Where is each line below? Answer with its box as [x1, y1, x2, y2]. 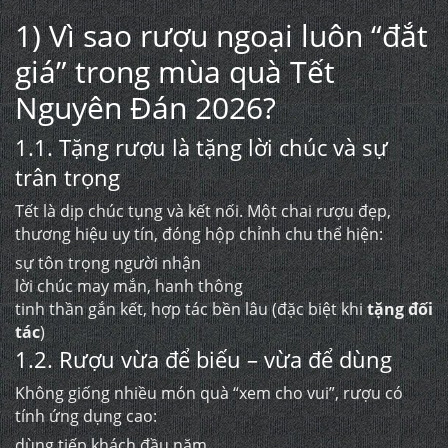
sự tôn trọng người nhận [15, 252, 201, 274]
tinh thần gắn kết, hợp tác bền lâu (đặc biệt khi [15, 298, 367, 320]
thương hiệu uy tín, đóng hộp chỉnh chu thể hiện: [15, 223, 383, 245]
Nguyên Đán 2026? [15, 87, 276, 128]
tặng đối [367, 298, 433, 320]
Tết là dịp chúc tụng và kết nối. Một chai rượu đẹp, [15, 200, 391, 222]
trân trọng [15, 162, 120, 192]
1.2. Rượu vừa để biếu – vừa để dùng [15, 344, 392, 374]
